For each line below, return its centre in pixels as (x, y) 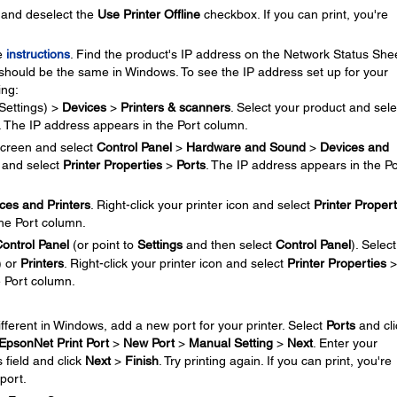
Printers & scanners (175, 107)
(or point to (103, 245)
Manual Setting (230, 343)
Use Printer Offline (148, 14)
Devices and (354, 147)
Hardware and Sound (245, 147)
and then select (229, 245)
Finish (141, 360)
